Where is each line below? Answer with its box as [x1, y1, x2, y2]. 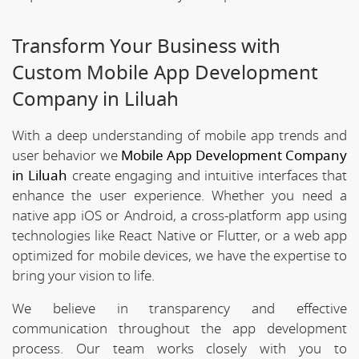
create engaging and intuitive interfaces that [67, 165, 348, 186]
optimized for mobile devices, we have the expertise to [12, 245, 347, 266]
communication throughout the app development [12, 318, 347, 339]
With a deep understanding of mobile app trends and [12, 125, 347, 146]
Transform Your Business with [12, 31, 280, 61]
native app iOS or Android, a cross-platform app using [12, 205, 347, 226]
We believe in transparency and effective [12, 298, 347, 319]
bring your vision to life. [12, 265, 155, 286]
